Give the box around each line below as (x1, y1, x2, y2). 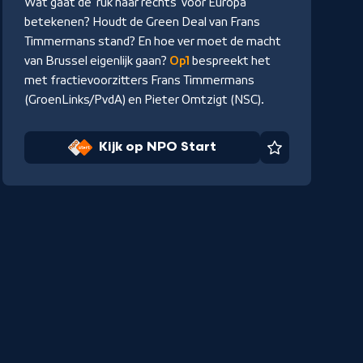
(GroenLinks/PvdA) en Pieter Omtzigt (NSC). (23, 93, 264, 107)
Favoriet (273, 147, 336, 164)
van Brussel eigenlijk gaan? (23, 54, 169, 68)
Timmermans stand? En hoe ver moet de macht (23, 35, 281, 49)
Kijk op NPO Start (98, 139, 216, 156)
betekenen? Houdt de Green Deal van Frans (23, 15, 260, 29)
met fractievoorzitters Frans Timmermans (23, 74, 254, 88)
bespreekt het (189, 54, 271, 68)
